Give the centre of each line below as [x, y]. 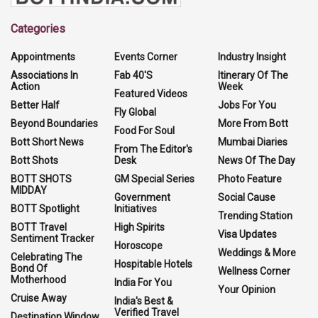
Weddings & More [257, 252]
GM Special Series [154, 179]
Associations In [44, 75]
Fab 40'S [133, 75]
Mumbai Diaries [253, 142]
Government [142, 197]
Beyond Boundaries [54, 123]
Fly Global [135, 112]
